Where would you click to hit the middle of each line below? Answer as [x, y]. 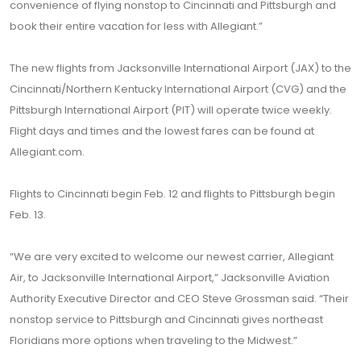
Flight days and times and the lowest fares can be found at [162, 131]
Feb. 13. [28, 215]
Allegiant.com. [47, 152]
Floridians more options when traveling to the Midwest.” [154, 340]
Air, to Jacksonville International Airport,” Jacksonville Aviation [170, 278]
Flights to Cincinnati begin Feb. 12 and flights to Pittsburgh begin [172, 194]
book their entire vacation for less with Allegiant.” [136, 26]
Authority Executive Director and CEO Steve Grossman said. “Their [179, 299]
